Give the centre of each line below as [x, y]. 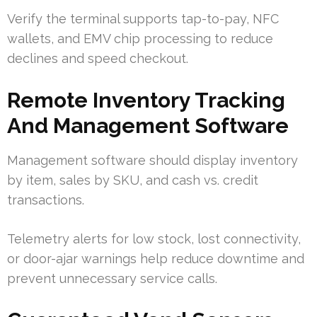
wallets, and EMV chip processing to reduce [140, 39]
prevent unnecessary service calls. [112, 279]
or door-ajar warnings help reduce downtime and [156, 259]
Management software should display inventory [152, 161]
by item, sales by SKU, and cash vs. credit [133, 180]
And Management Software [148, 126]
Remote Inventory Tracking [146, 100]
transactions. [46, 200]
